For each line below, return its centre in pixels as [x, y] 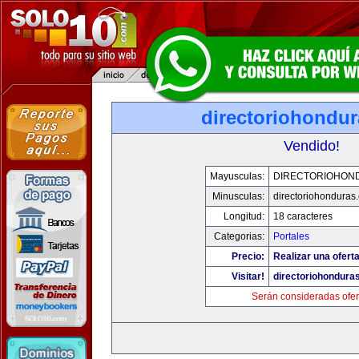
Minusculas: [238, 196]
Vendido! [312, 146]
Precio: [248, 256]
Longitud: [244, 216]
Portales [291, 236]
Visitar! [248, 276]
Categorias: [239, 236]
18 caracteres [303, 216]
